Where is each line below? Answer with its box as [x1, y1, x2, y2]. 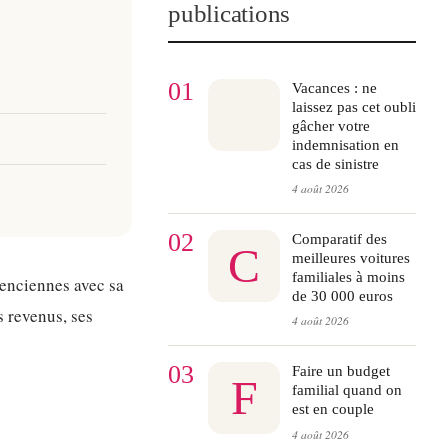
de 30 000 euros [292, 287, 393, 304]
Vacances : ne [292, 79, 377, 96]
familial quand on [292, 382, 402, 399]
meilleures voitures [292, 249, 410, 266]
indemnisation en [292, 136, 399, 153]
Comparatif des [292, 230, 387, 247]
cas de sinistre [292, 155, 379, 172]
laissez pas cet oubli [292, 98, 416, 115]
